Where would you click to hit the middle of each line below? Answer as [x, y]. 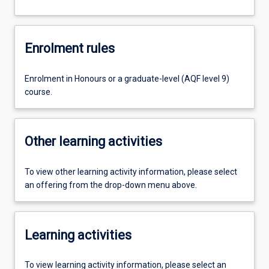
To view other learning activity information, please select [131, 172]
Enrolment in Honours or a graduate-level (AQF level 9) [127, 78]
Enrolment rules [70, 49]
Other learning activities [93, 142]
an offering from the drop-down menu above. [111, 185]
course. [38, 92]
